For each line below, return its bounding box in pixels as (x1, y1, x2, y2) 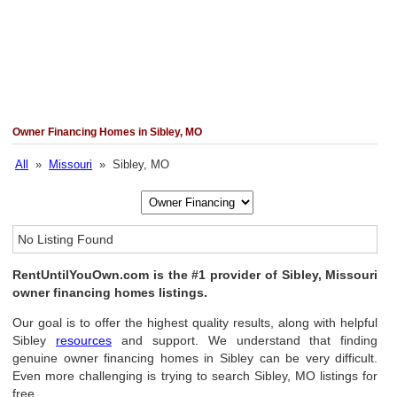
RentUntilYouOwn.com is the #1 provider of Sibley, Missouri (12, 268, 378, 282)
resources (56, 333, 112, 347)
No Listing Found (18, 232, 114, 246)
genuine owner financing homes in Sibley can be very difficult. (12, 351, 378, 365)
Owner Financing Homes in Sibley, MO (12, 126, 203, 138)
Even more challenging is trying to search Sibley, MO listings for (12, 369, 378, 383)
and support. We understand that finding (112, 333, 378, 347)
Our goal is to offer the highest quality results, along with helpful (12, 315, 378, 330)
